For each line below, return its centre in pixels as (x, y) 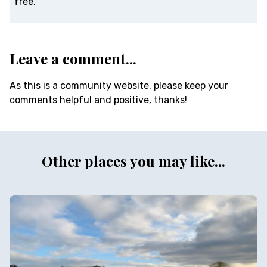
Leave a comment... (73, 59)
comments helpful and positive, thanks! (98, 100)
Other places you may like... (133, 161)
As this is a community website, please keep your (119, 86)
